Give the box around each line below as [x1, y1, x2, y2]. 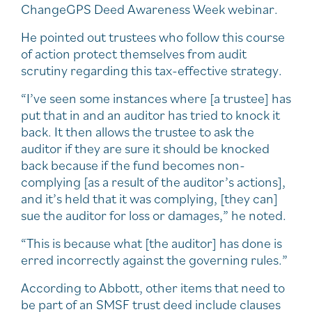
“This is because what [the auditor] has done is [21, 233, 282, 252]
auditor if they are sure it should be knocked [21, 139, 270, 157]
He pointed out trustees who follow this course [21, 27, 285, 46]
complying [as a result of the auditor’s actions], [21, 172, 286, 191]
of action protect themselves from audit [21, 44, 247, 63]
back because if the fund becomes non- [21, 155, 245, 174]
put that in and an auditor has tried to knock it [21, 105, 280, 124]
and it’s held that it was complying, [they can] [21, 189, 278, 208]
